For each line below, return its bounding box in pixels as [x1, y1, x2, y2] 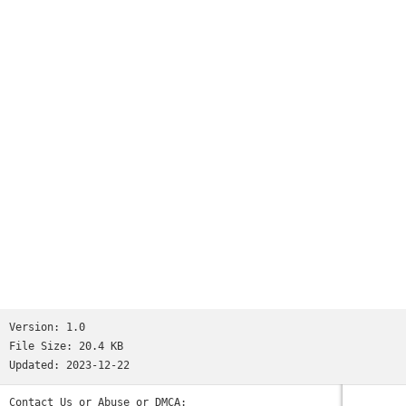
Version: [9, 321, 66, 333]
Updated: [9, 359, 66, 372]
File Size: [9, 340, 79, 353]
